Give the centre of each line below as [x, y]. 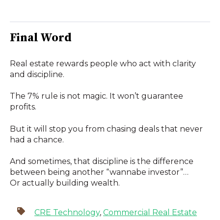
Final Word [41, 38]
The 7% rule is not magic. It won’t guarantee [96, 96]
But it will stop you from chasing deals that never [106, 129]
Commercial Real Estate [150, 212]
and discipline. [37, 75]
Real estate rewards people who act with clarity [103, 64]
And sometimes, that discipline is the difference [102, 162]
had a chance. [37, 139]
